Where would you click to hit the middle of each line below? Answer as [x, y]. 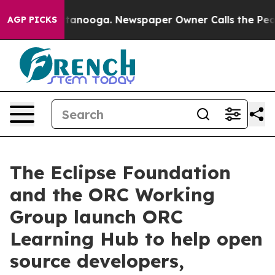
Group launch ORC [96, 217]
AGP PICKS [32, 20]
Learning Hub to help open [136, 239]
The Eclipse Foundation [120, 172]
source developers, [97, 261]
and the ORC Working [112, 195]
